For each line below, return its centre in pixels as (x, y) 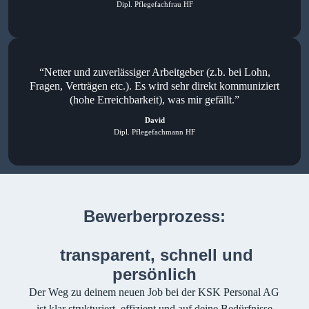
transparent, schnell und (154, 255)
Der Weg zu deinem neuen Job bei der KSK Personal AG (154, 292)
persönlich (154, 275)
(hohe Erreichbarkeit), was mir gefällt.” (154, 100)
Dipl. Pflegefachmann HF (154, 131)
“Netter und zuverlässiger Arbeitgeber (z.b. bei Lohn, (154, 72)
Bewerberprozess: (154, 217)
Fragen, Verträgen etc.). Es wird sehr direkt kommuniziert (154, 86)
